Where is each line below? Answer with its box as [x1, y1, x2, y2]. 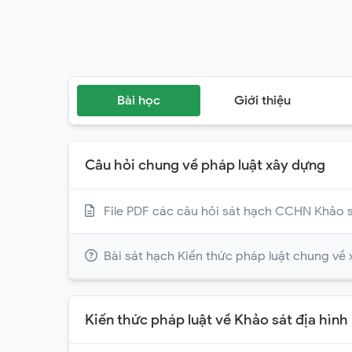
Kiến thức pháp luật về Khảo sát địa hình [85, 311, 348, 328]
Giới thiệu [234, 93, 291, 108]
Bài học [117, 93, 161, 108]
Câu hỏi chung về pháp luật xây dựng [85, 156, 325, 174]
